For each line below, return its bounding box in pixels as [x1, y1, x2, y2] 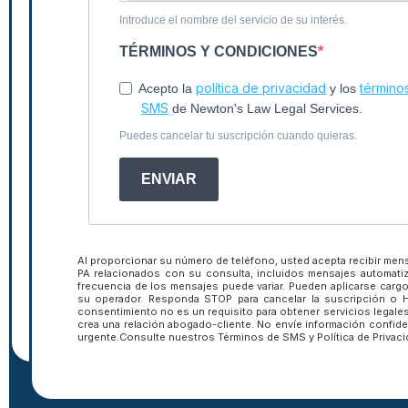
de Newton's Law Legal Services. [168, 101, 362, 117]
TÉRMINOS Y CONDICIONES [119, 44, 318, 60]
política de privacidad [196, 80, 326, 97]
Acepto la [138, 81, 196, 97]
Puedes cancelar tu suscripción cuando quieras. [119, 129, 357, 143]
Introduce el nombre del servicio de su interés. [119, 14, 347, 27]
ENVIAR [141, 171, 197, 188]
